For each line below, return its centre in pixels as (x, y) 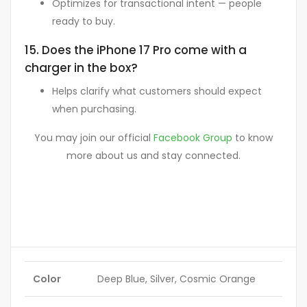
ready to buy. (84, 21)
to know (253, 138)
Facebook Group (193, 138)
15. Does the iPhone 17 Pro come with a (136, 50)
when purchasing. (94, 109)
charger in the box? (81, 67)
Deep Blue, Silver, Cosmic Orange (176, 279)
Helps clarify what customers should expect (157, 91)
